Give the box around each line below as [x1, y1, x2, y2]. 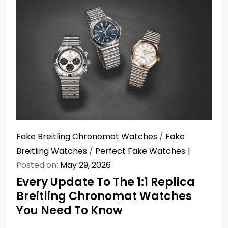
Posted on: [16, 159, 60, 171]
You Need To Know [16, 202, 123, 218]
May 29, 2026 [60, 159, 111, 171]
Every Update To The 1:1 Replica [16, 174, 195, 190]
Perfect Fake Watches [95, 145, 185, 157]
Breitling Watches [16, 145, 87, 157]
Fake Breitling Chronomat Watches [16, 130, 157, 142]
